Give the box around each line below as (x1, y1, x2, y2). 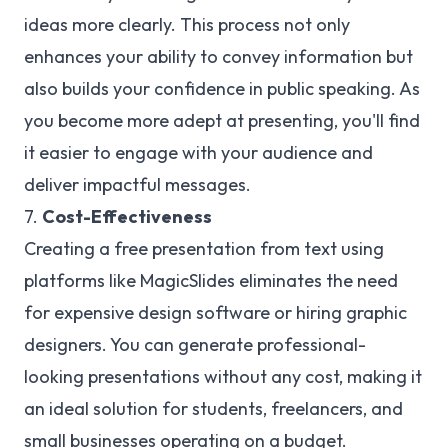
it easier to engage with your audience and (24, 141, 373, 164)
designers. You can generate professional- (24, 333, 366, 356)
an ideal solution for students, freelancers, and (24, 397, 403, 420)
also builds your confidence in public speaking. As (24, 77, 420, 100)
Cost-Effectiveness (42, 205, 212, 228)
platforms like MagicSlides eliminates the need (24, 269, 398, 292)
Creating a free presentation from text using (24, 237, 384, 260)
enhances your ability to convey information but (24, 45, 413, 68)
